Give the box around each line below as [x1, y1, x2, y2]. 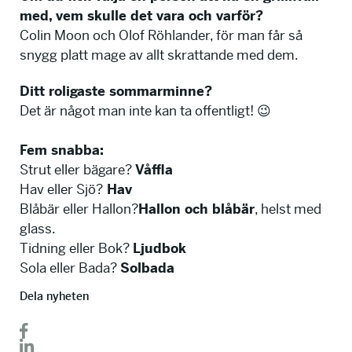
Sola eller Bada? [20, 258, 120, 277]
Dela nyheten [20, 288, 89, 303]
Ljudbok [133, 239, 186, 257]
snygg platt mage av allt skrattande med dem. [20, 46, 299, 64]
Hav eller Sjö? [20, 180, 103, 198]
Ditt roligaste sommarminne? [20, 82, 212, 100]
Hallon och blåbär [138, 200, 255, 218]
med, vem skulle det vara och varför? [20, 6, 263, 24]
